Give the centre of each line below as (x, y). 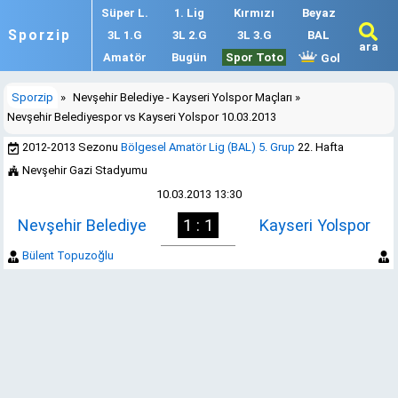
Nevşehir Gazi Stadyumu (85, 170)
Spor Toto (254, 57)
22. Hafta (320, 147)
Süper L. (124, 13)
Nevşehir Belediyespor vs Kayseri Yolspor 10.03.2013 (142, 117)
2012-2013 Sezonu (72, 147)
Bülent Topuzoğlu (68, 255)
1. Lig (190, 13)
